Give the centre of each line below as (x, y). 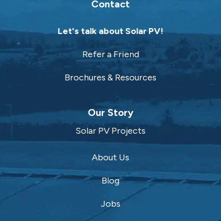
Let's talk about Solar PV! (110, 31)
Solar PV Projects (110, 131)
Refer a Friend (110, 55)
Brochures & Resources (110, 78)
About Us (110, 158)
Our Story (110, 113)
